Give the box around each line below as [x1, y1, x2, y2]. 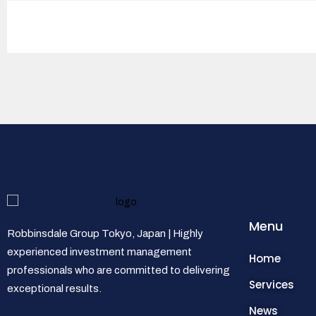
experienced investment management [7, 246, 192, 258]
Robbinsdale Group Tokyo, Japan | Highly [7, 228, 203, 240]
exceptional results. [7, 283, 102, 295]
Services [248, 277, 294, 292]
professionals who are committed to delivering [7, 265, 230, 276]
